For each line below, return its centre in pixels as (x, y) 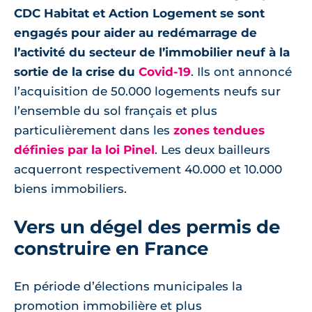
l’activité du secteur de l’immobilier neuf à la (152, 52)
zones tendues (219, 130)
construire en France (111, 248)
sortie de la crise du (76, 72)
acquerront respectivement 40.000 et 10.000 (148, 169)
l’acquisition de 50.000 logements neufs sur (147, 91)
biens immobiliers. (70, 189)
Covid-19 (165, 72)
